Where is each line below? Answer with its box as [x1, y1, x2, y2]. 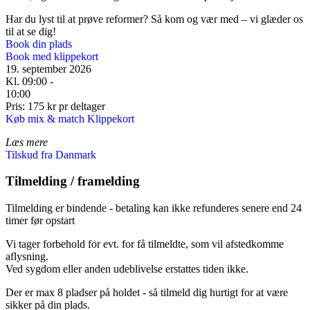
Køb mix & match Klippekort [6, 112, 134, 125]
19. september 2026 [6, 62, 91, 75]
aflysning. [6, 250, 48, 263]
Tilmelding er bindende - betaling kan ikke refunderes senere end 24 [6, 202, 302, 215]
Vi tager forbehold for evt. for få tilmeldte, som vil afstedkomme [6, 238, 284, 250]
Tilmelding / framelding [6, 174, 140, 189]
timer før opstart [6, 215, 75, 227]
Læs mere [6, 136, 48, 148]
